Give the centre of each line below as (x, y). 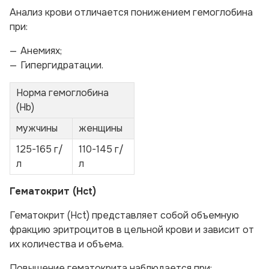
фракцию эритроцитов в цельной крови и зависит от (132, 230)
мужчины (37, 128)
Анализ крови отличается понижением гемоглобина (131, 12)
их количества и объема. (67, 244)
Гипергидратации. (62, 65)
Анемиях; (41, 51)
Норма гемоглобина (62, 93)
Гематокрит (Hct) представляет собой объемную (124, 215)
